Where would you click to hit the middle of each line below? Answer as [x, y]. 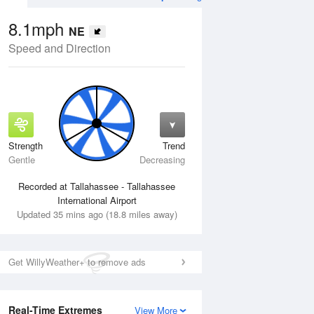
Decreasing [162, 159]
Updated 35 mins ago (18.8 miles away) [97, 214]
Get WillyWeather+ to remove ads [77, 262]
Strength [26, 145]
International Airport [97, 200]
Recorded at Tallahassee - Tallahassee [97, 186]
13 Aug [32, 150]
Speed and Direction [60, 48]
